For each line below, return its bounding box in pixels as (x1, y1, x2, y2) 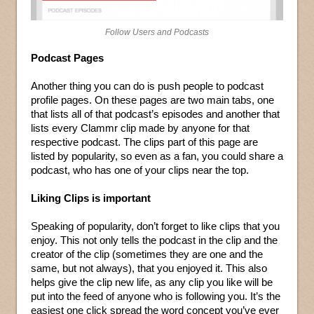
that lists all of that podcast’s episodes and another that (31, 107, 280, 120)
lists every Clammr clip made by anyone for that (31, 121, 250, 134)
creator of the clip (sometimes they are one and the (31, 247, 263, 260)
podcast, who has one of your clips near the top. (31, 163, 249, 176)
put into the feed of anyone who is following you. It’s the (31, 289, 280, 302)
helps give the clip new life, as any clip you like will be (31, 275, 273, 288)
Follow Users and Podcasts (105, 27, 209, 37)
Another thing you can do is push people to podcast (31, 79, 264, 92)
